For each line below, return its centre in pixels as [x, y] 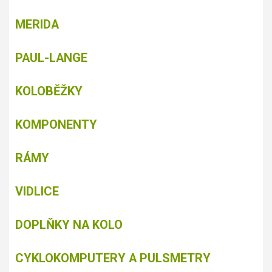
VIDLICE [37, 192]
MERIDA [37, 25]
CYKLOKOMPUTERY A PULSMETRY [113, 258]
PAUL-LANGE [51, 58]
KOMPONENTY [56, 125]
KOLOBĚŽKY [49, 91]
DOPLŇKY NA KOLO [69, 225]
